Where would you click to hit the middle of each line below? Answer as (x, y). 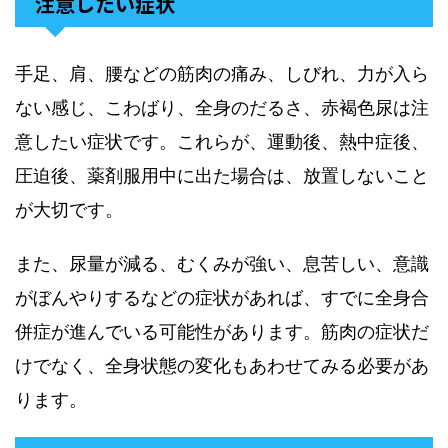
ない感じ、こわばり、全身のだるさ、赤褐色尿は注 (222, 107)
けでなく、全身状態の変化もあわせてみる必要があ (222, 365)
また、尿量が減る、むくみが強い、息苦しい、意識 (222, 263)
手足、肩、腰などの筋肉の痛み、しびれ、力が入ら (222, 73)
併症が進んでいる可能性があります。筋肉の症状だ (222, 331)
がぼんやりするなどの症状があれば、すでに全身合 (222, 297)
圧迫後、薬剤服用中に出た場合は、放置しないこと (222, 175)
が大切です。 (69, 209)
